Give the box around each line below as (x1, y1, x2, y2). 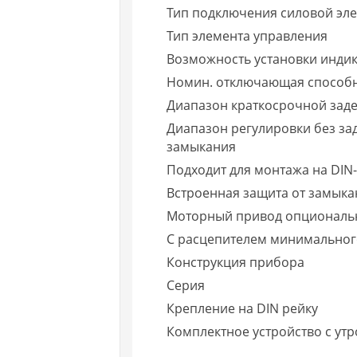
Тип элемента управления (167, 26, 328, 45)
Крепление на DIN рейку (167, 299, 319, 317)
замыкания (167, 137, 237, 155)
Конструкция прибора (167, 253, 305, 271)
